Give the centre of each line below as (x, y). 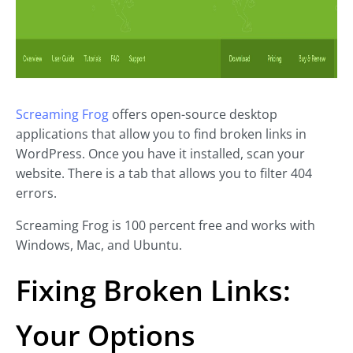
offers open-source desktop (193, 115)
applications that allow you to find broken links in (161, 134)
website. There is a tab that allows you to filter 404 (164, 174)
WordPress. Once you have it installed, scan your (160, 154)
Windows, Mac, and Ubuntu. (99, 245)
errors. (36, 193)
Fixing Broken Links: (153, 291)
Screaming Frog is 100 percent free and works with (165, 226)
